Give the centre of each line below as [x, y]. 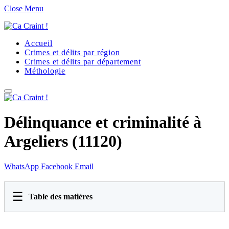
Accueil [39, 43]
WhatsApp [21, 166]
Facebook [57, 166]
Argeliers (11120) [63, 141]
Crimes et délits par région [72, 52]
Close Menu [24, 8]
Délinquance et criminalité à [103, 122]
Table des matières [61, 196]
